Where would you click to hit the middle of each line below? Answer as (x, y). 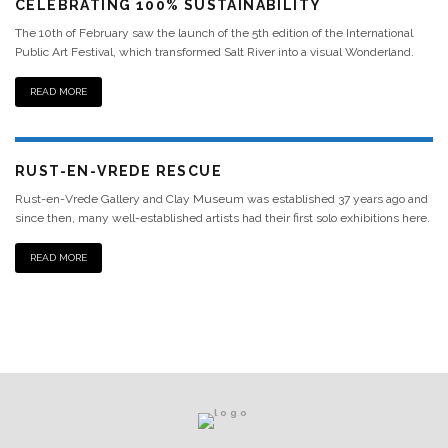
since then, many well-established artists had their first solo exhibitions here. (222, 218)
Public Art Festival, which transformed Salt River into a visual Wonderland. (214, 52)
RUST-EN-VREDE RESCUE (118, 171)
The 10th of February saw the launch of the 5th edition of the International (214, 33)
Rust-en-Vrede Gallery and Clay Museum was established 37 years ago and (221, 199)
